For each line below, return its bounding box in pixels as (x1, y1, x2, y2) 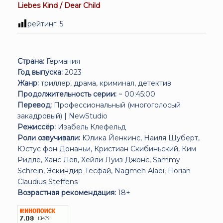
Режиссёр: (17, 122, 56, 131)
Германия (44, 56, 80, 66)
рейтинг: (27, 19, 60, 28)
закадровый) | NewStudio (17, 111, 108, 120)
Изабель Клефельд (56, 122, 126, 131)
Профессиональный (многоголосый (52, 100, 181, 110)
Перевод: (17, 100, 52, 110)
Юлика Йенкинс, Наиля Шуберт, (80, 133, 200, 142)
